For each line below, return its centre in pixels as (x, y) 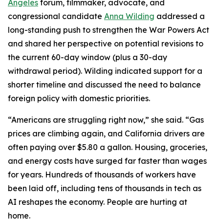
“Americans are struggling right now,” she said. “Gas (106, 120)
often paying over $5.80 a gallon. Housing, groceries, (108, 147)
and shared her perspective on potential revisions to (106, 44)
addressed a (180, 16)
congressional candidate (56, 16)
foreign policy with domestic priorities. (79, 98)
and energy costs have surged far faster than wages (107, 161)
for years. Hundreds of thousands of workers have (102, 175)
